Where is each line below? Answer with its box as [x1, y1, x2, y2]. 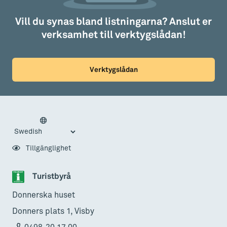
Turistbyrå [32, 172, 71, 180]
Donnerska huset [12, 191, 75, 200]
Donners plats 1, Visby [12, 207, 94, 216]
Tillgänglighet [24, 144, 71, 152]
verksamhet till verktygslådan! [41, 30, 186, 40]
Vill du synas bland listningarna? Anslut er [15, 17, 212, 26]
